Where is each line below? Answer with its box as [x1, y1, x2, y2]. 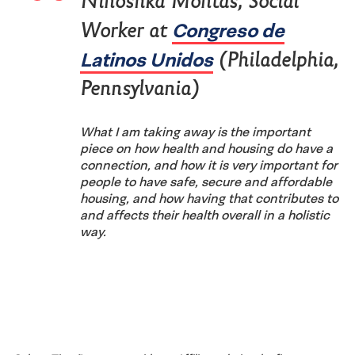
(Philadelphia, [213, 48, 338, 71]
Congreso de [172, 17, 284, 42]
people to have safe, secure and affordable [80, 173, 332, 189]
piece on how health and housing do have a [80, 139, 333, 156]
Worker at [80, 19, 172, 41]
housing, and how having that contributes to [80, 189, 338, 206]
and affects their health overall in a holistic [80, 206, 330, 223]
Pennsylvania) [80, 77, 199, 99]
